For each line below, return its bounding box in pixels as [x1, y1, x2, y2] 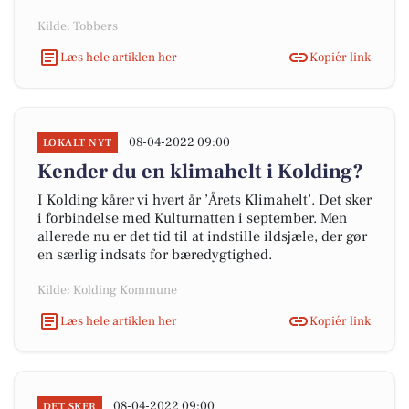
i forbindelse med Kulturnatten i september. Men [37, 209, 347, 227]
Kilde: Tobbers [37, 18, 118, 35]
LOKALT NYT [43, 136, 112, 150]
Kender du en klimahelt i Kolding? [37, 159, 363, 184]
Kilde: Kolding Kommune [37, 282, 177, 299]
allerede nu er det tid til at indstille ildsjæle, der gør [37, 227, 367, 246]
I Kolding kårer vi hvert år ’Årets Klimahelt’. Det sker [37, 191, 372, 209]
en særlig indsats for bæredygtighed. [37, 246, 272, 264]
